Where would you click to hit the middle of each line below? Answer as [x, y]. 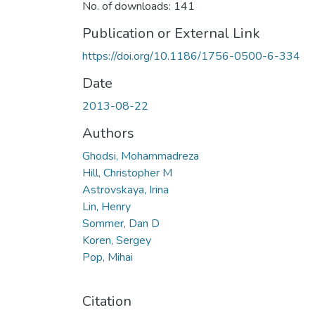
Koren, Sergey [117, 240]
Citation [107, 301]
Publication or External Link [171, 33]
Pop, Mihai [108, 257]
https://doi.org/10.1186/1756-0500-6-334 [191, 56]
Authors [108, 133]
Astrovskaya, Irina [126, 189]
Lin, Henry [107, 206]
